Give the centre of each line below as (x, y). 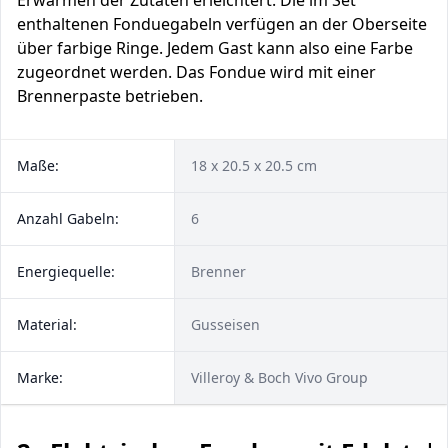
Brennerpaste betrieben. (110, 96)
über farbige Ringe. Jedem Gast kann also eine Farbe (215, 48)
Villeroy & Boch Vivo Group (279, 377)
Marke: (40, 377)
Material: (47, 324)
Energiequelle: (66, 271)
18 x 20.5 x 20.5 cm (254, 165)
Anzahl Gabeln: (68, 218)
